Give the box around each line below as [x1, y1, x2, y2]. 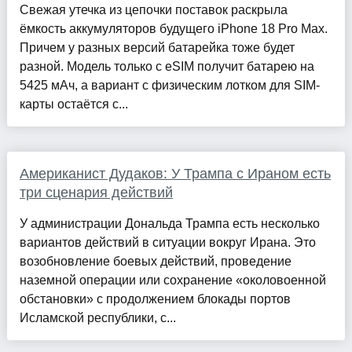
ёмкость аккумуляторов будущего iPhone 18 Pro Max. [19, 21, 328, 35]
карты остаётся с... [19, 97, 128, 111]
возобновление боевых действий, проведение [19, 254, 291, 268]
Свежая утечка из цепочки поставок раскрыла [19, 2, 288, 16]
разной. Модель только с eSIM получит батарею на [19, 59, 314, 73]
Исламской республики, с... [19, 310, 176, 324]
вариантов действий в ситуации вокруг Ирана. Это [19, 235, 316, 249]
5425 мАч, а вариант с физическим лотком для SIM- [19, 78, 320, 92]
